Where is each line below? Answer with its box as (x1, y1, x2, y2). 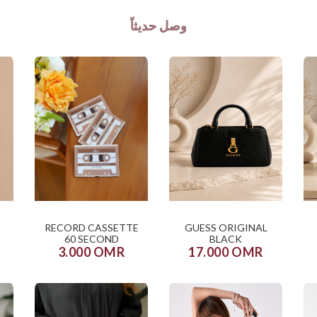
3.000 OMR (57, 243, 125, 260)
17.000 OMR (188, 243, 263, 260)
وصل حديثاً (129, 17, 188, 33)
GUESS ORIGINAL (184, 221, 267, 234)
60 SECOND (64, 232, 119, 245)
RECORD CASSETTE (44, 221, 139, 234)
